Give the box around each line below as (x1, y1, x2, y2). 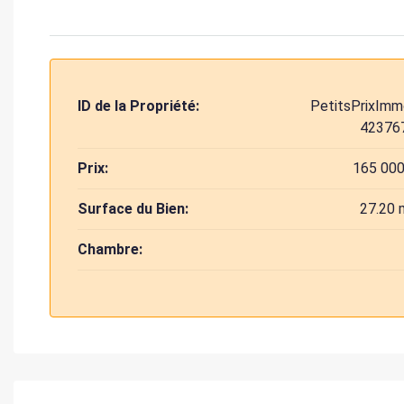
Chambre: (78, 241, 142, 259)
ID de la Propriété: (78, 97, 199, 115)
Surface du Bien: (78, 200, 188, 218)
